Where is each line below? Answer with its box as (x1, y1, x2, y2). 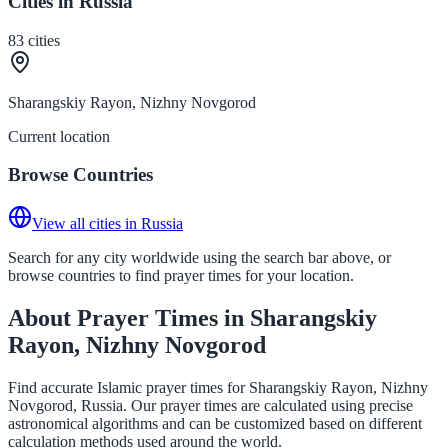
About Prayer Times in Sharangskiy (8, 304, 377, 331)
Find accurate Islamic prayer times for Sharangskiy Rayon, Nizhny (8, 378, 428, 396)
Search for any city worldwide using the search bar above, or (8, 248, 391, 266)
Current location (8, 127, 110, 145)
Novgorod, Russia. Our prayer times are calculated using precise (8, 396, 413, 414)
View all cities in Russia (32, 214, 183, 232)
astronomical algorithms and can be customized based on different (8, 414, 422, 432)
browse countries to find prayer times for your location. (8, 266, 354, 284)
